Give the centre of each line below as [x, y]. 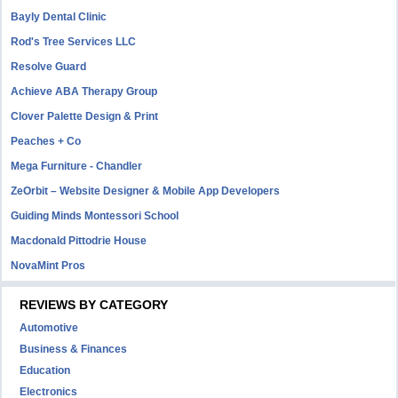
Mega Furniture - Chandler [77, 166]
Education [45, 370]
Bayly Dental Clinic [59, 17]
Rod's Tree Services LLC [74, 42]
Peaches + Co [46, 141]
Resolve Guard [49, 67]
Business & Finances [74, 349]
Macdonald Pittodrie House [79, 241]
